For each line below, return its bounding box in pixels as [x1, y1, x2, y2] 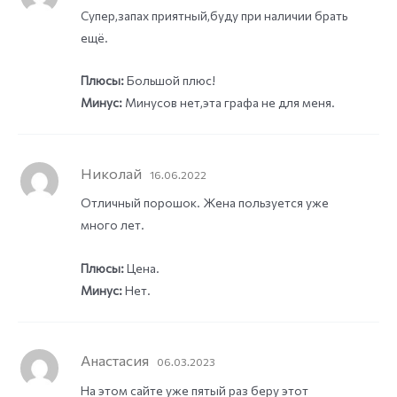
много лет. [80, 217, 144, 233]
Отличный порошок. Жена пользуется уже [80, 195, 329, 211]
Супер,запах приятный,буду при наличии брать [80, 7, 347, 23]
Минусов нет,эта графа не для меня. [121, 95, 335, 111]
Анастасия [80, 351, 152, 370]
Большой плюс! [123, 73, 215, 89]
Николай [80, 163, 144, 182]
